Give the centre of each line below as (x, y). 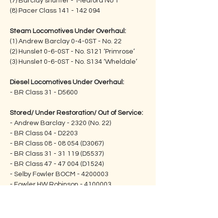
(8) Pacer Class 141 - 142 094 (55, 11)
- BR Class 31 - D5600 (44, 92)
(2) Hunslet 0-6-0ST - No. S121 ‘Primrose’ (77, 52)
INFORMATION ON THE (58, 206)
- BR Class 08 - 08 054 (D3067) (63, 144)
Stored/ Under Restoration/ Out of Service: (76, 113)
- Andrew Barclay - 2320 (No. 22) (60, 123)
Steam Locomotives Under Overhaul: (68, 31)
